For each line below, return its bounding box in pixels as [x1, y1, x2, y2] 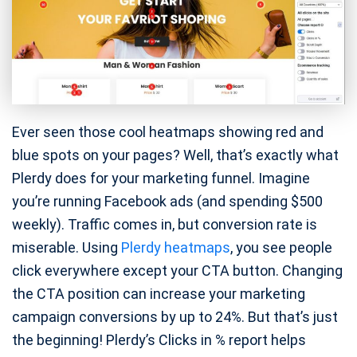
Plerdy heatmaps [121, 239, 230, 257]
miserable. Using [12, 239, 121, 257]
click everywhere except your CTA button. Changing [12, 262, 343, 280]
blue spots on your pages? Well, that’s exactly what [12, 147, 339, 164]
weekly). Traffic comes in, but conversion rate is [12, 216, 317, 233]
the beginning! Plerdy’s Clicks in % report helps [12, 331, 306, 349]
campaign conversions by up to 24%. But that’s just [12, 308, 338, 326]
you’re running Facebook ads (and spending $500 [12, 193, 323, 210]
